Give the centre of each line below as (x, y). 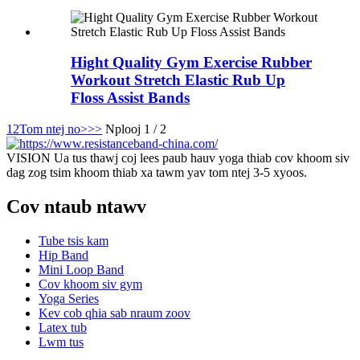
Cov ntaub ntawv (76, 206)
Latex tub (63, 327)
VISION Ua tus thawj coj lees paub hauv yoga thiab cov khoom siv (178, 158)
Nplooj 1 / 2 (136, 129)
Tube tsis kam (74, 240)
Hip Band (63, 255)
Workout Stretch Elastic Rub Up (178, 80)
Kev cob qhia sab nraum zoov (115, 313)
